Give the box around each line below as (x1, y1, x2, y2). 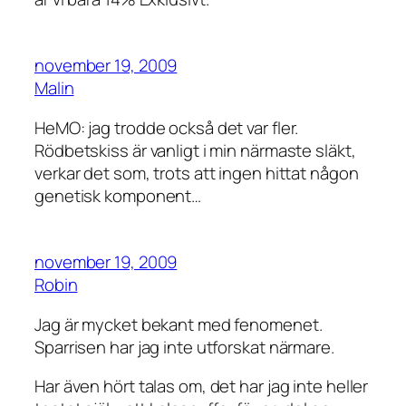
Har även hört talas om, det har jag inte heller (34, 374, 369, 399)
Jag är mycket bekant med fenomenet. (34, 312, 323, 336)
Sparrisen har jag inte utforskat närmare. (34, 334, 334, 359)
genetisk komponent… (34, 183, 202, 208)
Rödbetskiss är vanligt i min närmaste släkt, (34, 138, 356, 162)
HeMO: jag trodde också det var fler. (34, 115, 299, 140)
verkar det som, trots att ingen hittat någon (34, 160, 359, 185)
